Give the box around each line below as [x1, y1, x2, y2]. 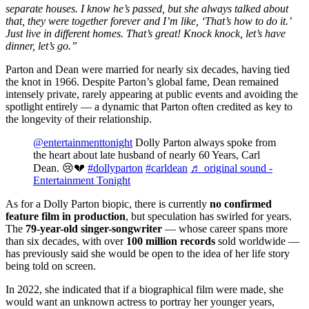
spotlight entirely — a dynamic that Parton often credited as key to [6, 101, 292, 113]
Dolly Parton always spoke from [132, 137, 276, 149]
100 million [126, 235, 177, 248]
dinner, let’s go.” [6, 40, 77, 52]
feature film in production [6, 210, 126, 223]
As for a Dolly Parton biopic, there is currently [6, 198, 210, 210]
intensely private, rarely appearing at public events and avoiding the [6, 88, 298, 101]
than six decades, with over [6, 235, 126, 248]
